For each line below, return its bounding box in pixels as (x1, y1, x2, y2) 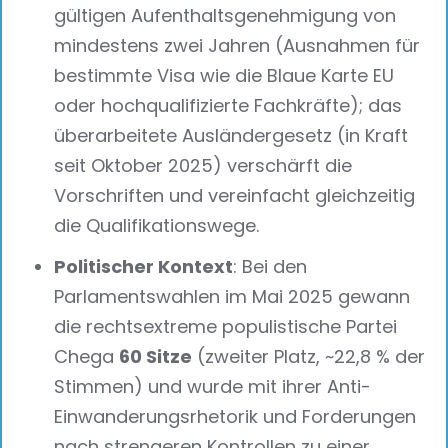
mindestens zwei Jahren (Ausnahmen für (54, 33, 421, 59)
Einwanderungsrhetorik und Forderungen (54, 404, 417, 430)
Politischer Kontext (54, 254, 234, 280)
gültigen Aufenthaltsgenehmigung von (54, 3, 397, 29)
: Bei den (233, 254, 308, 280)
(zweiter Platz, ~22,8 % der (192, 344, 426, 370)
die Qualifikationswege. (54, 213, 260, 239)
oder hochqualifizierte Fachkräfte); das (54, 93, 403, 119)
